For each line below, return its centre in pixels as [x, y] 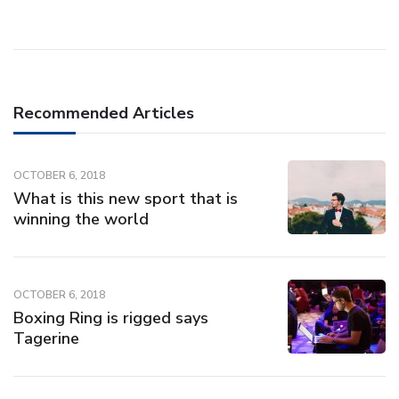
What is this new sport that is [126, 199]
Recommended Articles [104, 113]
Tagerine [46, 338]
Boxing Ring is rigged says [111, 318]
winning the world [81, 219]
